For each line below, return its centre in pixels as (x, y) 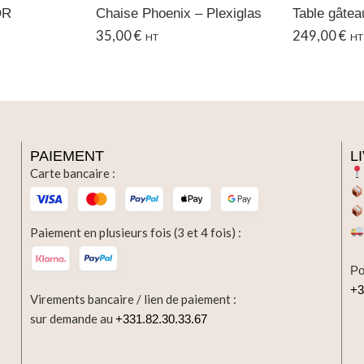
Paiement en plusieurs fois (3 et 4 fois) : (136, 232)
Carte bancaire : (73, 173)
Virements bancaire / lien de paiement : (134, 299)
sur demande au (73, 318)
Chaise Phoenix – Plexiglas (179, 13)
